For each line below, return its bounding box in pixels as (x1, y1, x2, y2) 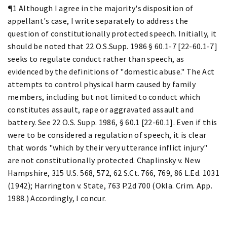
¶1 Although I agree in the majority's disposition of (8, 3, 194, 13)
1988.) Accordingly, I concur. (8, 193, 106, 203)
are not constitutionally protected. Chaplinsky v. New (8, 155, 200, 165)
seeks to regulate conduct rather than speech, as (8, 53, 184, 64)
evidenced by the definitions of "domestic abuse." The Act (8, 66, 215, 77)
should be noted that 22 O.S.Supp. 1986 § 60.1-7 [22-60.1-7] (8, 41, 217, 51)
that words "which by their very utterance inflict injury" (8, 142, 208, 153)
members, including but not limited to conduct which (8, 91, 201, 102)
